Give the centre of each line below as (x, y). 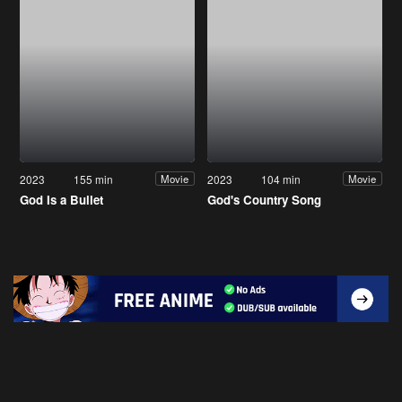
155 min (94, 179)
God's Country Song (264, 199)
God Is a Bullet (61, 199)
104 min (281, 179)
